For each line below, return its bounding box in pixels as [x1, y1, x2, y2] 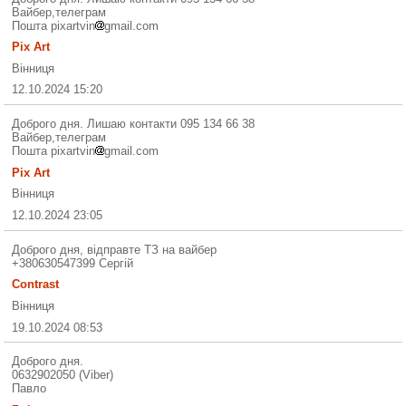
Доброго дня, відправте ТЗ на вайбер [12, 242, 217, 256]
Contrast [12, 277, 60, 292]
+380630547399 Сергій [12, 256, 134, 270]
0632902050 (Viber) [12, 368, 114, 382]
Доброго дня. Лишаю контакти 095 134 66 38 [12, 117, 256, 131]
